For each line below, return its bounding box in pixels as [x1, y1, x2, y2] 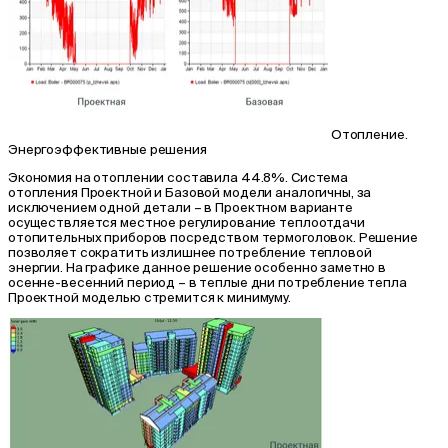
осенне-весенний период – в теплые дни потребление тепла [8, 274, 407, 290]
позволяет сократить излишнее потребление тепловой [8, 244, 372, 260]
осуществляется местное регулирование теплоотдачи [8, 214, 365, 230]
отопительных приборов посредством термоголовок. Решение [8, 229, 418, 245]
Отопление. [330, 126, 408, 142]
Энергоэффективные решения [8, 141, 207, 157]
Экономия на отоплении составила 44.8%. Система [8, 169, 349, 185]
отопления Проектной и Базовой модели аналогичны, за [8, 184, 372, 200]
